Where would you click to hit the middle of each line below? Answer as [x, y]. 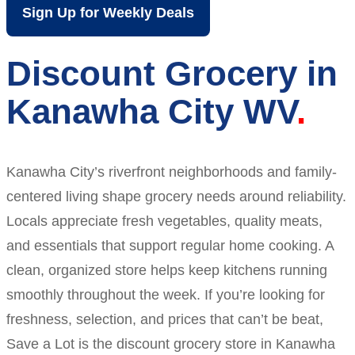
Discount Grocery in [172, 73]
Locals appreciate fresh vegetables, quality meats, [164, 221]
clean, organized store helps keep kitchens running [167, 270]
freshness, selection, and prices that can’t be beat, [165, 319]
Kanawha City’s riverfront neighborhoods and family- [172, 172]
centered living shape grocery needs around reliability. [176, 196]
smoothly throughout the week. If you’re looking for [166, 294]
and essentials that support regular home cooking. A [170, 245]
